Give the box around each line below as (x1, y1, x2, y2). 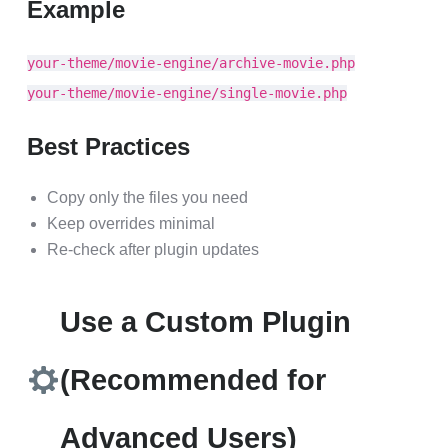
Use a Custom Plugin (59, 306, 351, 338)
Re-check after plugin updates (47, 241, 259, 258)
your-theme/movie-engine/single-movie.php (27, 85, 347, 101)
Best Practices (27, 133, 190, 160)
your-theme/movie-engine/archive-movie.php (27, 55, 355, 71)
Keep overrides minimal (47, 215, 215, 232)
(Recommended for (59, 364, 326, 396)
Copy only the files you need (47, 189, 248, 206)
